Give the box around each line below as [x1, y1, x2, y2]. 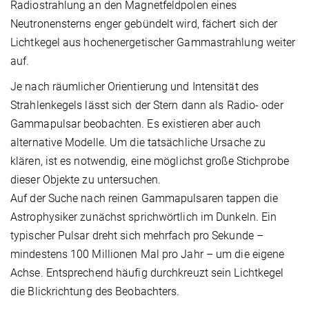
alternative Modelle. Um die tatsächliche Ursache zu [10, 136, 266, 150]
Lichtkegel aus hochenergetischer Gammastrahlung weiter [10, 36, 296, 50]
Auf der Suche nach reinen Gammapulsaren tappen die [10, 192, 279, 206]
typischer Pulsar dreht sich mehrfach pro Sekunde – [10, 229, 264, 243]
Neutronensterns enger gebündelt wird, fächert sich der [10, 17, 278, 31]
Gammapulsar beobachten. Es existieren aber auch [10, 117, 261, 131]
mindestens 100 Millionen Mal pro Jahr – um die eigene [10, 248, 285, 261]
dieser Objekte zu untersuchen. [10, 173, 161, 187]
